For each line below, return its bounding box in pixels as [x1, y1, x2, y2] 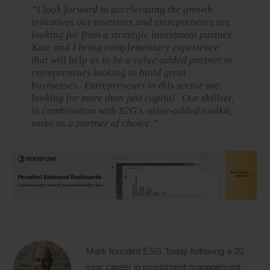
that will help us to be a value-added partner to [31, 54, 233, 66]
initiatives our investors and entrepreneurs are [31, 16, 231, 28]
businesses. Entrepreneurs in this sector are [31, 80, 220, 92]
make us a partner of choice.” [31, 118, 159, 130]
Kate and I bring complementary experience [31, 42, 220, 54]
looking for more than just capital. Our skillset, [31, 92, 234, 104]
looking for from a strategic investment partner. [31, 29, 234, 41]
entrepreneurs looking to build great [31, 67, 187, 79]
